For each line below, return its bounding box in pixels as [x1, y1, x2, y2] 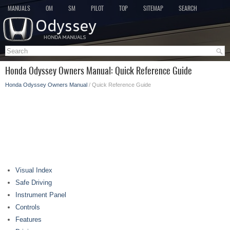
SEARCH [179, 4, 197, 12]
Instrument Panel [15, 191, 66, 199]
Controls [15, 203, 40, 211]
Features [15, 216, 42, 223]
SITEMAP [143, 4, 163, 12]
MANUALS [8, 4, 30, 12]
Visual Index [15, 166, 52, 174]
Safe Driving [15, 179, 52, 186]
